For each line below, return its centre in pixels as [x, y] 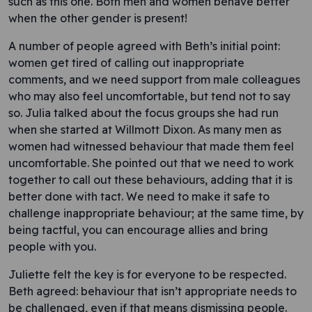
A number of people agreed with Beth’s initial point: [144, 46]
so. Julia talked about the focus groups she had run [143, 113]
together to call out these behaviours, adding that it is [150, 180]
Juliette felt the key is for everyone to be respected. [147, 274]
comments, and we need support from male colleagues [154, 79]
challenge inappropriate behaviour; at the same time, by [156, 213]
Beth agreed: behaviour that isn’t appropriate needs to [153, 291]
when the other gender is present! [98, 18]
